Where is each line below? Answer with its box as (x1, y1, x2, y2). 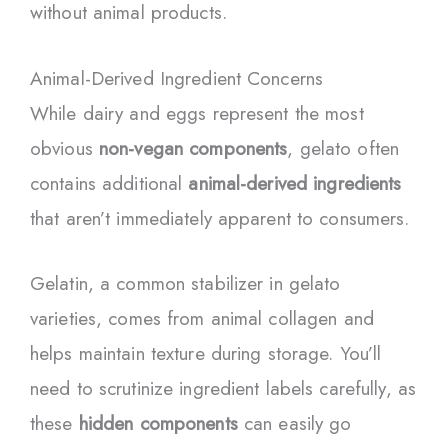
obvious (30, 134, 99, 162)
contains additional (30, 169, 189, 197)
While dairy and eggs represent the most (30, 99, 364, 127)
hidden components (78, 410, 238, 438)
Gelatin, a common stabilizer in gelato (30, 270, 341, 298)
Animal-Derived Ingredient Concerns (30, 64, 324, 92)
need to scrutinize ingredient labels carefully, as (30, 375, 416, 403)
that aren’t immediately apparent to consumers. (30, 204, 410, 232)
